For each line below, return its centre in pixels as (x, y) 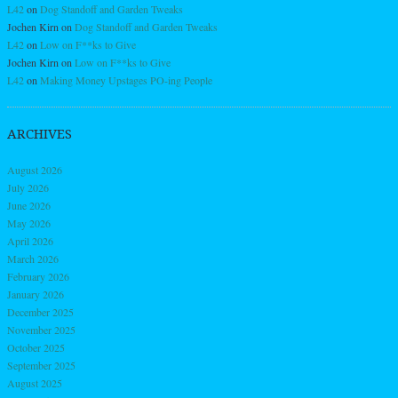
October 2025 (36, 347)
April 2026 (30, 240)
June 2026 (29, 205)
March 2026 (33, 258)
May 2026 (29, 223)
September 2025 (41, 365)
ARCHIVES (40, 134)
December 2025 (40, 311)
